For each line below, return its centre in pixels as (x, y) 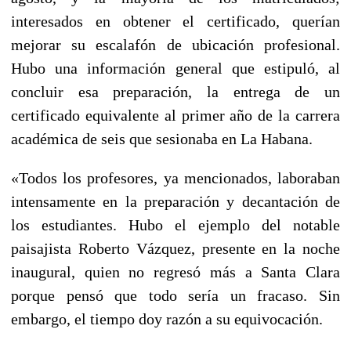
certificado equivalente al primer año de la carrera (175, 115)
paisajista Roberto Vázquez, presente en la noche (175, 248)
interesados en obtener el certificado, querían (175, 21)
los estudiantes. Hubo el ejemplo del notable (175, 224)
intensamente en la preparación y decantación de (175, 201)
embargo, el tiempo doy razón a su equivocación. (167, 318)
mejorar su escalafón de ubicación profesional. (175, 44)
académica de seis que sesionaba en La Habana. (162, 138)
